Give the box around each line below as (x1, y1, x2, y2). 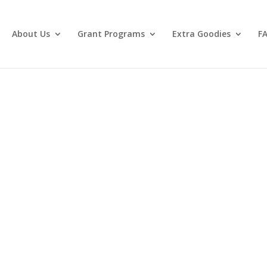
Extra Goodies (172, 28, 231, 39)
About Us (11, 28, 50, 39)
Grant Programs (77, 28, 145, 39)
